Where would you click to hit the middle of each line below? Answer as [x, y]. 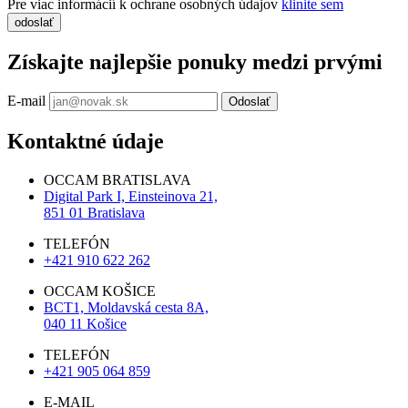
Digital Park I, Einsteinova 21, [131, 197]
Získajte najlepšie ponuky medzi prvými [195, 61]
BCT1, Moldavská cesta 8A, [126, 308]
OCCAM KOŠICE [100, 291]
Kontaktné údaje [86, 142]
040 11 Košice [85, 324]
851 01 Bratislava [94, 213]
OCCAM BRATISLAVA [117, 180]
